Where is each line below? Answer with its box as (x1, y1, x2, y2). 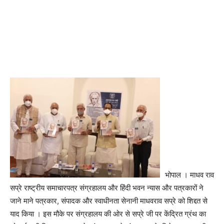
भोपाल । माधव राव (165, 170, 214, 179)
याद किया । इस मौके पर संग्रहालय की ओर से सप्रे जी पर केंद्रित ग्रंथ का (10, 209, 206, 218)
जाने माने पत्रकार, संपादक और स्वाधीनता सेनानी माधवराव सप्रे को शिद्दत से (10, 196, 207, 205)
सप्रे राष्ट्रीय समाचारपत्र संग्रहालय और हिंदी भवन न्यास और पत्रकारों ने (10, 183, 203, 192)
